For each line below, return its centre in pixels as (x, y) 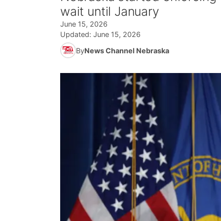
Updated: (77, 34)
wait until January (110, 11)
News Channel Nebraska (127, 50)
